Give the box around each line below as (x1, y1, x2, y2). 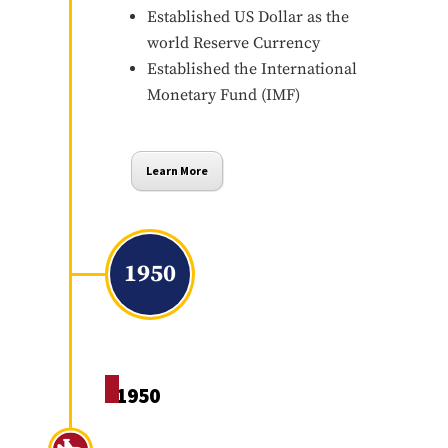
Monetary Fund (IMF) (146, 84, 300, 105)
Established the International (146, 58, 357, 79)
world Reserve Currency (146, 32, 320, 53)
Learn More (145, 162, 208, 178)
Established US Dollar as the (146, 6, 349, 27)
